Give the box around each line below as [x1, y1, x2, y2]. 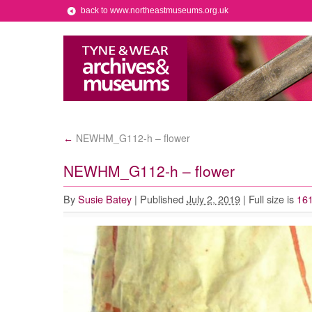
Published [139, 192, 184, 206]
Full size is [245, 192, 297, 206]
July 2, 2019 [186, 192, 240, 206]
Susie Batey [77, 192, 132, 206]
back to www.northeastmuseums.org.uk [80, 6, 228, 15]
